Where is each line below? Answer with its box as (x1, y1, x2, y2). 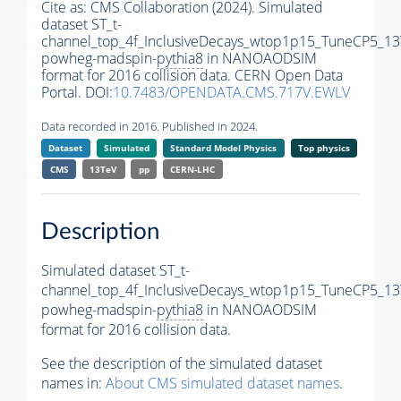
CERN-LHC (170, 163, 216, 176)
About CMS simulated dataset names (106, 372, 339, 393)
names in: (41, 372, 106, 393)
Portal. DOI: (41, 82, 113, 103)
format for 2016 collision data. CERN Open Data (41, 65, 343, 86)
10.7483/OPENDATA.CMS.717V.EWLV (113, 82, 350, 103)
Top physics (297, 141, 350, 155)
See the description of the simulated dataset (41, 353, 322, 373)
